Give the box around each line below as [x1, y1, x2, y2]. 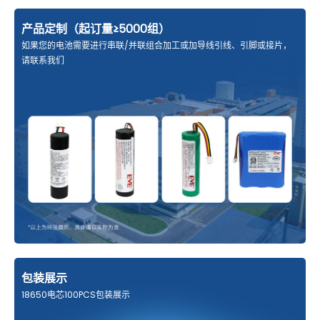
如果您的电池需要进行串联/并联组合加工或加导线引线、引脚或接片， [21, 39, 291, 52]
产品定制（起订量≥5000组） [21, 21, 170, 38]
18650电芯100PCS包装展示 [21, 288, 130, 301]
